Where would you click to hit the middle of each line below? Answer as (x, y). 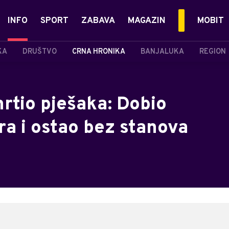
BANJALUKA (162, 52)
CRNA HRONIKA (99, 52)
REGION (213, 52)
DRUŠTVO (40, 52)
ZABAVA (98, 21)
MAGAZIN (147, 21)
